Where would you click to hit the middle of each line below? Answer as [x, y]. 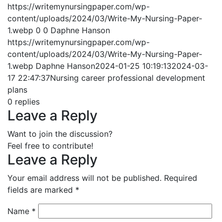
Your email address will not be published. [84, 178]
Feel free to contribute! [50, 146]
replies [27, 102]
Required [181, 178]
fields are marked [41, 190]
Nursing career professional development [128, 78]
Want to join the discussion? [60, 134]
